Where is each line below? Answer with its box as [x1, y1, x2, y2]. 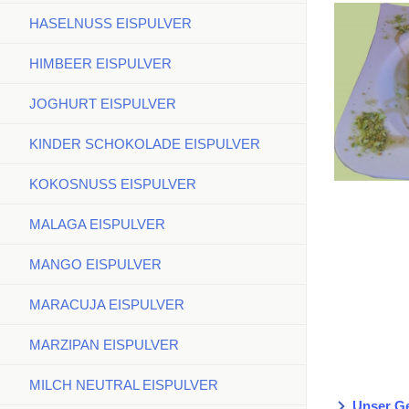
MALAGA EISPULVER [29, 216, 165, 232]
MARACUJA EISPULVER [29, 297, 184, 312]
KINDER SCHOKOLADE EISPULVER [29, 136, 260, 152]
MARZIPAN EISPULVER [29, 337, 179, 352]
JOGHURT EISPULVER [29, 96, 176, 111]
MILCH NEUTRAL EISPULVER [29, 377, 218, 393]
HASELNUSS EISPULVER [29, 16, 192, 31]
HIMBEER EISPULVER [29, 56, 172, 71]
